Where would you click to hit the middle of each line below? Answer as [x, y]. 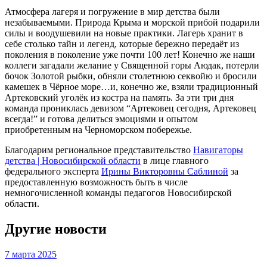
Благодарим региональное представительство [99, 150]
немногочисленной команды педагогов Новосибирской [118, 193]
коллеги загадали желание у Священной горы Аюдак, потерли [132, 66]
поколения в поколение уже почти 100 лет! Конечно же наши [130, 55]
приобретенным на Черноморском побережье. [98, 130]
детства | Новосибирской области [73, 161]
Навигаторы [218, 150]
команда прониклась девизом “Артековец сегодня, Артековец [131, 108]
